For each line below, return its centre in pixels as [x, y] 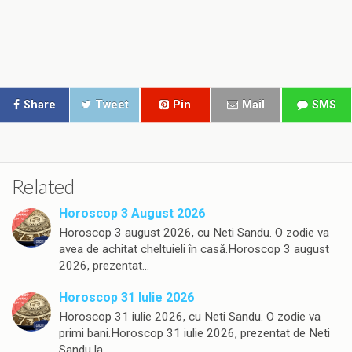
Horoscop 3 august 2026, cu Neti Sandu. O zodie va [194, 233]
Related [43, 187]
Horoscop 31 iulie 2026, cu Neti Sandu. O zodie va [190, 317]
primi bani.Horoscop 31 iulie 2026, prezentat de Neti [194, 334]
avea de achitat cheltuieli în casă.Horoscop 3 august [194, 249]
